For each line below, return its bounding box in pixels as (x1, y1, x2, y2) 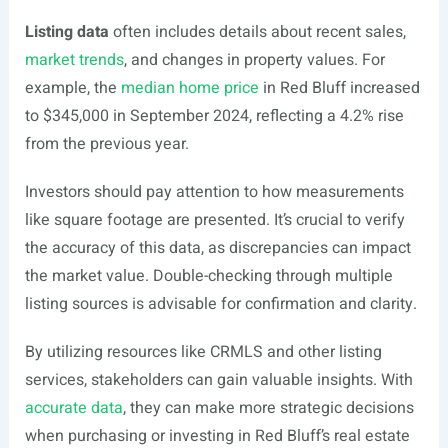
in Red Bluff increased (258, 76, 420, 100)
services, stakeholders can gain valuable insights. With (24, 368, 413, 392)
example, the (24, 76, 121, 100)
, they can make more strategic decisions (122, 396, 414, 420)
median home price (120, 76, 259, 100)
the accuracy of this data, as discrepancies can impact (24, 236, 411, 260)
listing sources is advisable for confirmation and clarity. (24, 292, 417, 316)
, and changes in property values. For (123, 48, 385, 72)
